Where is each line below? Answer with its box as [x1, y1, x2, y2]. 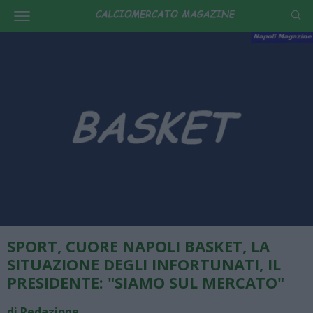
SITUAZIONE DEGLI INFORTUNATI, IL [7, 253, 281, 275]
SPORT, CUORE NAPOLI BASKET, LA [7, 235, 270, 256]
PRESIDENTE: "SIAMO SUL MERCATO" [7, 271, 284, 293]
